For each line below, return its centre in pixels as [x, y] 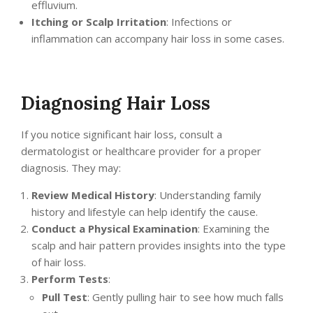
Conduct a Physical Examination [115, 229]
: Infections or [199, 22]
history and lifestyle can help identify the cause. [145, 212]
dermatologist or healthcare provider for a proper [141, 151]
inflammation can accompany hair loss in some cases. [158, 39]
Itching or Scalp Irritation [99, 22]
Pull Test [65, 297]
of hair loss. [59, 262]
